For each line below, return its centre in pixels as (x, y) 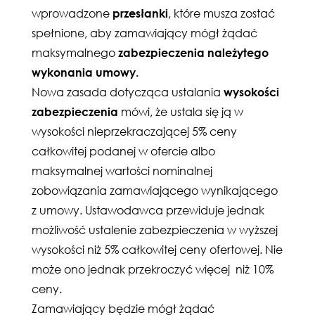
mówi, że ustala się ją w (181, 112)
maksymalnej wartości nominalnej (122, 171)
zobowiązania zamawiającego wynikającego (155, 191)
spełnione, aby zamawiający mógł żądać (144, 33)
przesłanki (140, 14)
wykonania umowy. (85, 73)
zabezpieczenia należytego (193, 53)
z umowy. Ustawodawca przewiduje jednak (148, 211)
